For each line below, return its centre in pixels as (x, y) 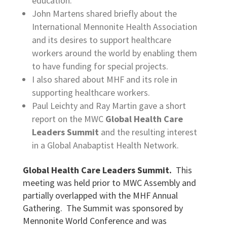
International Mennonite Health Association (114, 27)
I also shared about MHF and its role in (104, 79)
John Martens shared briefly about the (104, 13)
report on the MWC (68, 119)
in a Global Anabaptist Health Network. (105, 145)
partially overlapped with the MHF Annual (100, 195)
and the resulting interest (148, 132)
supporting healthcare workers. (91, 92)
